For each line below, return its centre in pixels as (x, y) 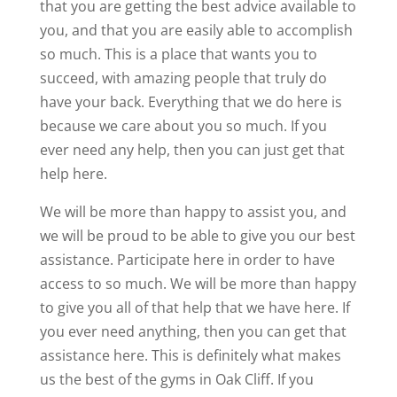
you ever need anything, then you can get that (193, 332)
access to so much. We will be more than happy (198, 284)
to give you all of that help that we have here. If (195, 308)
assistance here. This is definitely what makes (190, 356)
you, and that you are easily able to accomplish (196, 31)
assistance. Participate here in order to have (187, 260)
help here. (73, 174)
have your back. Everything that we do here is (191, 102)
